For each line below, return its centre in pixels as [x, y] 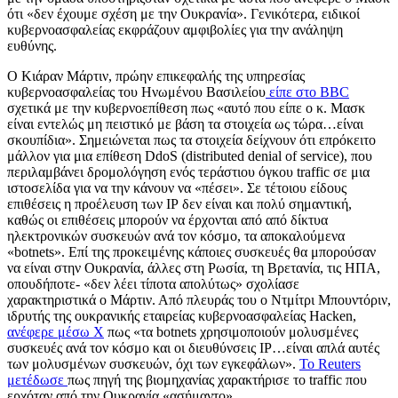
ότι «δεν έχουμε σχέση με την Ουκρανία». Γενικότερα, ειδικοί [183, 14]
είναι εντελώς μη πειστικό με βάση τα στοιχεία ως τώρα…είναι [185, 124]
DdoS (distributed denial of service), [248, 156]
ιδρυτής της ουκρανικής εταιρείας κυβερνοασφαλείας [158, 316]
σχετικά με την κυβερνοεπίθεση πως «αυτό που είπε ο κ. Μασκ [186, 108]
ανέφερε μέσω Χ [56, 332]
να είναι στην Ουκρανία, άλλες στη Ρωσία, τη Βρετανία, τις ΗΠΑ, [194, 268]
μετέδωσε [37, 380]
